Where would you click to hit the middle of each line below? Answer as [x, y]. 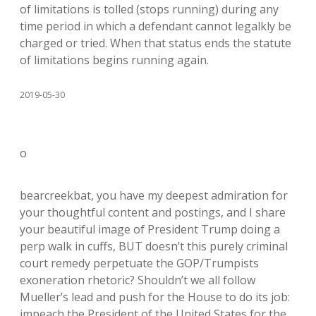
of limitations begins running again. [114, 60]
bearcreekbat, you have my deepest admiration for [154, 195]
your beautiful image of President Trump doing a [150, 229]
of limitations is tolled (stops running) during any [149, 9]
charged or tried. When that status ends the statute [156, 43]
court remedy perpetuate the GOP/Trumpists [139, 263]
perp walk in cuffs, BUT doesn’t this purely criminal [154, 246]
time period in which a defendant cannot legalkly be [156, 26]
